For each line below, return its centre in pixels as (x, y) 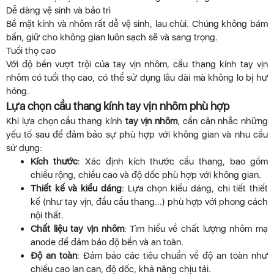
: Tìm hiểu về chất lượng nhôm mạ (196, 228)
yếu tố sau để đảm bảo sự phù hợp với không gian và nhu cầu (137, 134)
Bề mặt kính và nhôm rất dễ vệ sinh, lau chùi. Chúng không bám (137, 24)
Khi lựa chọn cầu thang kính (66, 121)
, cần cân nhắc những (223, 121)
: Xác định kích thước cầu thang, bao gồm (173, 161)
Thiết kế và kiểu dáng (76, 188)
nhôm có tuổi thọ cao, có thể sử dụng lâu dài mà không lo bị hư (137, 77)
